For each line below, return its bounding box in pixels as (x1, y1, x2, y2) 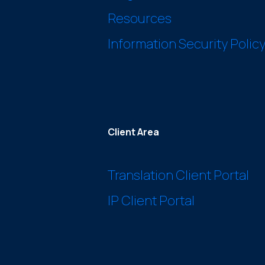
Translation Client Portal (107, 166, 249, 185)
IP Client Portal (107, 192, 195, 210)
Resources (107, 9, 172, 28)
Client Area (107, 125, 159, 139)
